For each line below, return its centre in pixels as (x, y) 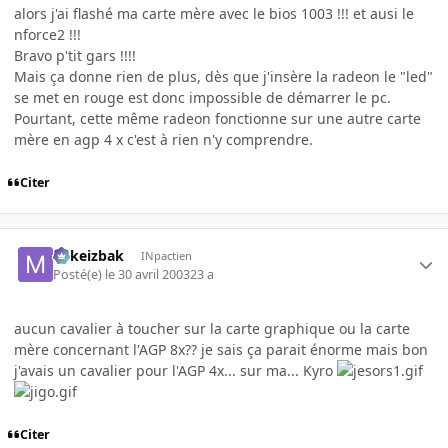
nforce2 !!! (47, 35)
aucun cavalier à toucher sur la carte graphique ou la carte (212, 328)
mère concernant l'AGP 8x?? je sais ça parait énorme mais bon (221, 349)
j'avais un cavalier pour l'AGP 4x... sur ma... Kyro (175, 370)
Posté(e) (79, 274)
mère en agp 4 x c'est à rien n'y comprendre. (163, 140)
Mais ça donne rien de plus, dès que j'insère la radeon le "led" (223, 77)
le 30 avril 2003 (148, 274)
